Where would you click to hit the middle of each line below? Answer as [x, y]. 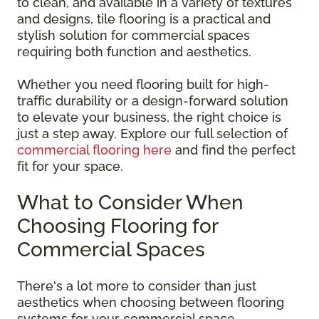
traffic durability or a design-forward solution [153, 100]
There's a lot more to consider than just [137, 286]
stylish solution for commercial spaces [134, 35]
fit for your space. [70, 166]
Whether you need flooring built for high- [143, 84]
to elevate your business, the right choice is [149, 117]
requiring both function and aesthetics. [134, 51]
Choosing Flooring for [117, 226]
